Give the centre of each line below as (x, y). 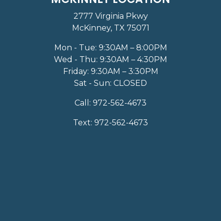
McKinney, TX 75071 (110, 28)
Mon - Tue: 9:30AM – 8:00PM (110, 47)
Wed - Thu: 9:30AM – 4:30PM (110, 59)
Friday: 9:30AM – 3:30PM (110, 71)
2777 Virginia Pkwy (110, 16)
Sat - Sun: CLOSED (110, 83)
